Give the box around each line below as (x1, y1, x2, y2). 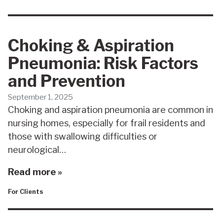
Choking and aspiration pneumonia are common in (8, 104, 213, 115)
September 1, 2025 (8, 92, 73, 102)
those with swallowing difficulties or (8, 130, 157, 142)
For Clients (8, 188, 43, 196)
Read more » (8, 166, 62, 178)
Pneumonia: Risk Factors (8, 53, 198, 73)
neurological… (8, 144, 66, 155)
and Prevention (8, 71, 125, 91)
